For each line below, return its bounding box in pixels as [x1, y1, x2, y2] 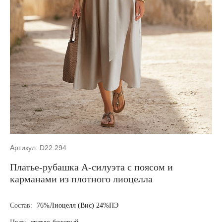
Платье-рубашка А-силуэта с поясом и [10, 162, 173, 172]
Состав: [10, 202, 34, 209]
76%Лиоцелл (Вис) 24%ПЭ [37, 202, 118, 209]
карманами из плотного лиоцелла [10, 173, 153, 184]
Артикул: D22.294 [10, 144, 66, 152]
